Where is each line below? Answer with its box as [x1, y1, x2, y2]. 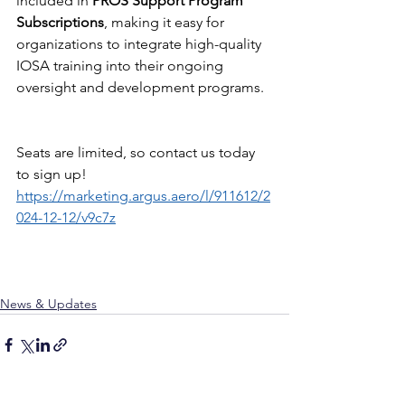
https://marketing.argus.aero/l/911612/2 [16, 187, 270, 204]
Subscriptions [16, 14, 104, 31]
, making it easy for [104, 14, 228, 31]
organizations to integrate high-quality [16, 35, 265, 52]
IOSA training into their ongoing [16, 57, 227, 74]
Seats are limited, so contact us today [16, 144, 259, 161]
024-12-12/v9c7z [16, 209, 116, 226]
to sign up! [16, 165, 90, 183]
